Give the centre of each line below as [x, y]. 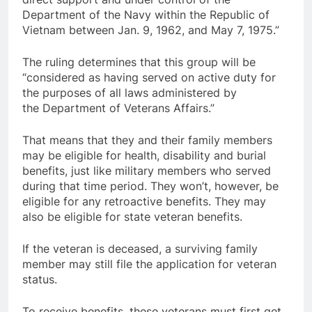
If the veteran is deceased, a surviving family [140, 249]
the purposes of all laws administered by [130, 93]
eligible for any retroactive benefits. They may [144, 202]
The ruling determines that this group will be [139, 62]
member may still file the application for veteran [149, 264]
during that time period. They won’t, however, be [150, 186]
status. [40, 280]
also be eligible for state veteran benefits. [132, 217]
